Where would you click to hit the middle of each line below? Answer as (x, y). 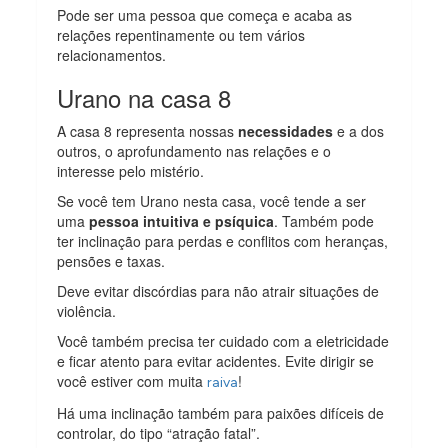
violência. (87, 311)
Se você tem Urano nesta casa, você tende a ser (212, 201)
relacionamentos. (112, 55)
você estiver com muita (132, 381)
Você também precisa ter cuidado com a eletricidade (223, 341)
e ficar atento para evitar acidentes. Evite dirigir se (216, 361)
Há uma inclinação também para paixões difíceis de (221, 413)
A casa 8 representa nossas (148, 131)
